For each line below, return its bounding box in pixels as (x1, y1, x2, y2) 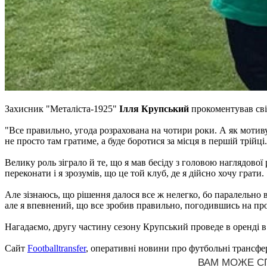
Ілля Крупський (119, 104, 189, 114)
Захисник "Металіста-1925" (5, 104, 119, 114)
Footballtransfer (27, 243, 86, 254)
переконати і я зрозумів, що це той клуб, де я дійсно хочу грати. (5, 168, 264, 179)
